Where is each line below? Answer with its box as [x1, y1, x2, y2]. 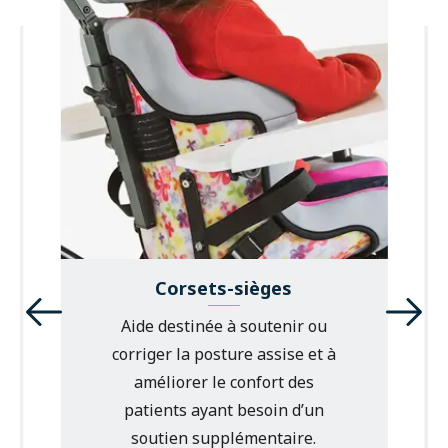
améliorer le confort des [133, 370, 314, 393]
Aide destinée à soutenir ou [120, 314, 327, 337]
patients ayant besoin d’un [123, 398, 324, 421]
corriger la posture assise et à [111, 342, 336, 365]
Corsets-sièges [155, 275, 293, 300]
